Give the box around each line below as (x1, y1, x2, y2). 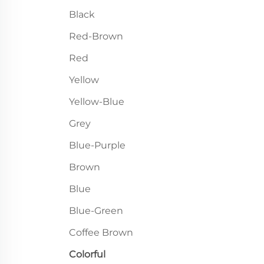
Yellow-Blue (69, 96, 124, 107)
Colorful (69, 249, 105, 260)
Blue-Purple (69, 140, 126, 151)
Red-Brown (69, 31, 123, 42)
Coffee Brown (69, 227, 133, 238)
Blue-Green (69, 205, 123, 216)
